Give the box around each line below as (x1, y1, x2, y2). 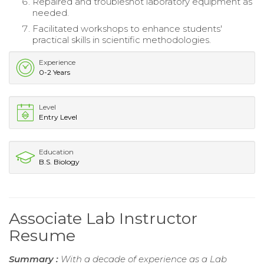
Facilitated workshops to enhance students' (32, 23, 222, 35)
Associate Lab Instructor (9, 209, 197, 229)
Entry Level (39, 113, 77, 122)
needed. (32, 7, 69, 19)
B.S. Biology (39, 157, 80, 167)
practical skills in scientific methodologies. (32, 34, 211, 46)
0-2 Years (39, 68, 70, 77)
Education (39, 147, 74, 157)
